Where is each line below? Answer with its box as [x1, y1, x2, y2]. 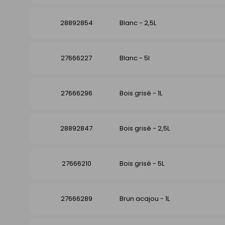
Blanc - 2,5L [120, 18, 156, 28]
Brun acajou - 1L [120, 194, 170, 204]
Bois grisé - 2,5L [120, 124, 170, 134]
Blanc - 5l [120, 53, 150, 63]
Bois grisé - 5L [120, 159, 164, 169]
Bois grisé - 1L [120, 88, 162, 98]
